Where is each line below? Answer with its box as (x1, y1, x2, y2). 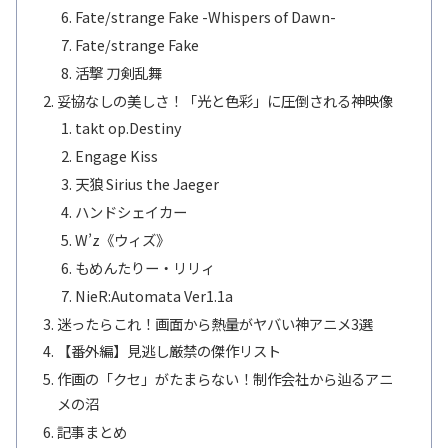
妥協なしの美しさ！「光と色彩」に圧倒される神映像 (57, 89, 394, 111)
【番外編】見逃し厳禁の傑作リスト (57, 340, 282, 362)
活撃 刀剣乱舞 (74, 61, 162, 83)
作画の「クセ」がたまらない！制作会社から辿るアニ (57, 368, 394, 390)
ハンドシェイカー (74, 201, 187, 222)
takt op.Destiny (74, 117, 182, 139)
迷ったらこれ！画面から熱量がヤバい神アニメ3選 (57, 312, 374, 334)
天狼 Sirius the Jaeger (74, 173, 219, 195)
